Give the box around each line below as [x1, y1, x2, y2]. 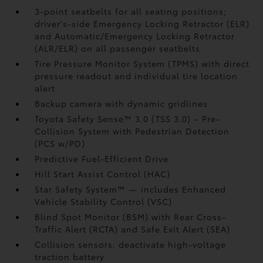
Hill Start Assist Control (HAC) [35, 168, 171, 180]
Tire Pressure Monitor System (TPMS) [35, 58, 202, 69]
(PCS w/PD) [35, 137, 86, 149]
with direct [201, 58, 250, 69]
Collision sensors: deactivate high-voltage [35, 238, 227, 250]
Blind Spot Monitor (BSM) [35, 211, 152, 222]
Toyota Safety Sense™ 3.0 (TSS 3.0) [35, 113, 194, 124]
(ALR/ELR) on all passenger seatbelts [35, 42, 201, 54]
